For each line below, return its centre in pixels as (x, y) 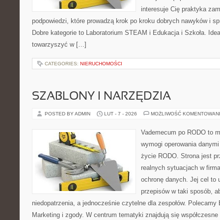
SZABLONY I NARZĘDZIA (101, 97)
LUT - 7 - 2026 (121, 114)
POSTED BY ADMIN (68, 114)
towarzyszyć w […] (59, 44)
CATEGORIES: (62, 64)
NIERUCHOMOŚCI (101, 64)
